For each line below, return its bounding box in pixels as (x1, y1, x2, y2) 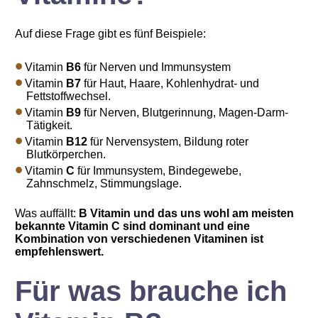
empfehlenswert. (15, 246, 104, 258)
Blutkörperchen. (26, 148, 106, 160)
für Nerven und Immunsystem (81, 61, 231, 73)
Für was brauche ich (15, 275, 287, 307)
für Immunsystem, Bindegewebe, (75, 165, 242, 177)
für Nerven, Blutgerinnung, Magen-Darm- (81, 106, 289, 119)
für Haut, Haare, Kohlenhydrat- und (81, 77, 260, 89)
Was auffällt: (15, 207, 79, 219)
